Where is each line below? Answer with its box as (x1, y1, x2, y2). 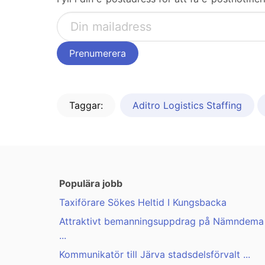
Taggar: (69, 99, 103, 112)
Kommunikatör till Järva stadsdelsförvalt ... (59, 248, 250, 261)
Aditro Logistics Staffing (132, 99, 242, 112)
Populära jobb (59, 177, 122, 190)
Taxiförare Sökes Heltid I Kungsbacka (59, 196, 227, 209)
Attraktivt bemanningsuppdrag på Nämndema (59, 215, 264, 228)
